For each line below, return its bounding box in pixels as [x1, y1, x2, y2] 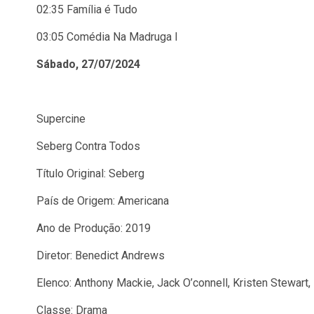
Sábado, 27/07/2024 [36, 57, 140, 71]
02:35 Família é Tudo [36, 3, 137, 16]
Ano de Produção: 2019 [36, 221, 151, 235]
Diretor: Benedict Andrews [36, 249, 165, 262]
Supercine [36, 112, 86, 125]
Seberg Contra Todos [36, 139, 140, 153]
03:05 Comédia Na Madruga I [36, 30, 178, 43]
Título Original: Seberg [36, 167, 144, 180]
